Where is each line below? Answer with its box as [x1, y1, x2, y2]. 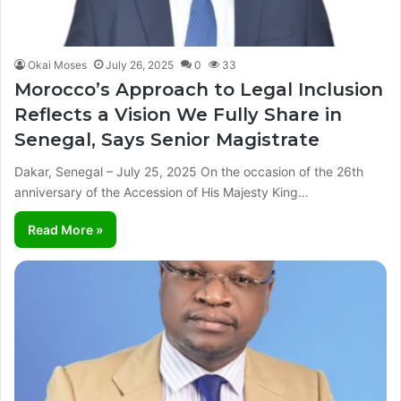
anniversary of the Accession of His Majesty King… [14, 183, 309, 200]
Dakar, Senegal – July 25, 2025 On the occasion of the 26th [14, 163, 363, 179]
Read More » [28, 221, 103, 237]
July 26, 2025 [106, 57, 174, 72]
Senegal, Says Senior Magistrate [14, 128, 320, 150]
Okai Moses [28, 57, 87, 72]
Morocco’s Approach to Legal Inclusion [14, 78, 383, 100]
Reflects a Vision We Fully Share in [14, 103, 342, 125]
